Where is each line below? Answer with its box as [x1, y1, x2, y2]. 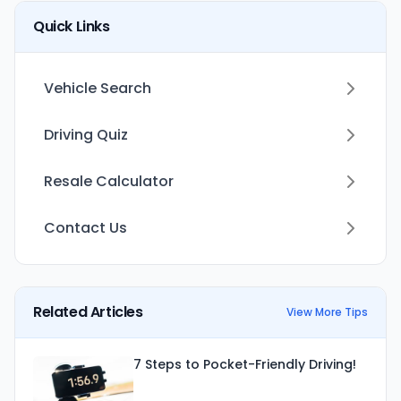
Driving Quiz [44, 124, 128, 145]
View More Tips [286, 304, 368, 320]
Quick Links [33, 16, 110, 37]
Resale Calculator [44, 171, 174, 192]
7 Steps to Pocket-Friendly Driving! [133, 355, 356, 373]
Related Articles [33, 302, 143, 322]
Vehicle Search [44, 78, 151, 98]
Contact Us [44, 218, 127, 238]
